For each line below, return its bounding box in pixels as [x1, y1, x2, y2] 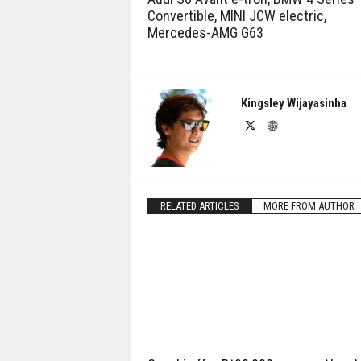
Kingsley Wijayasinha [240, 96, 346, 110]
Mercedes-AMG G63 [147, 24, 263, 41]
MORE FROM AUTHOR [263, 200, 355, 212]
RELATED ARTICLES [160, 200, 239, 212]
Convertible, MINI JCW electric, [147, 7, 326, 24]
